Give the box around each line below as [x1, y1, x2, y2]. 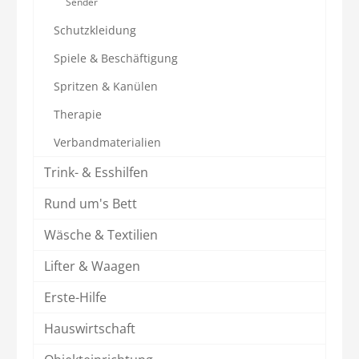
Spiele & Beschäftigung [54, 50, 178, 66]
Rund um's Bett [44, 194, 137, 212]
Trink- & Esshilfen [44, 163, 148, 181]
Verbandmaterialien [54, 134, 161, 150]
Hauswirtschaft [44, 319, 135, 337]
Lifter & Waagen [44, 256, 140, 275]
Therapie [54, 106, 102, 122]
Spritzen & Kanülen [54, 78, 158, 94]
